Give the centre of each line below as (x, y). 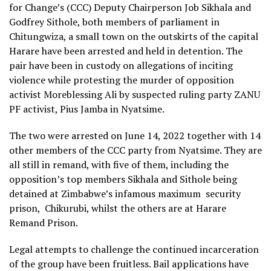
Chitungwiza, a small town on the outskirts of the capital (134, 36)
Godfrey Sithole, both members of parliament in (114, 21)
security (223, 193)
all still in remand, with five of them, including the (119, 164)
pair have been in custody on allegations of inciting (121, 65)
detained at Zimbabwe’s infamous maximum (105, 193)
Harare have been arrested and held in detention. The (126, 51)
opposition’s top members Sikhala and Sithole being (123, 179)
